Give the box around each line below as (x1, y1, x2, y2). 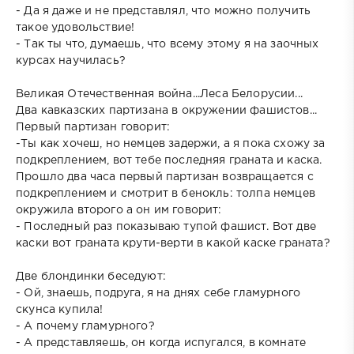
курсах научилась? (16, 55, 126, 66)
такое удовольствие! (16, 22, 135, 32)
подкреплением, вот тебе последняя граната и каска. (16, 155, 322, 165)
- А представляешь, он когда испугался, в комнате (16, 337, 307, 348)
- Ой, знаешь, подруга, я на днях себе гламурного (16, 288, 301, 298)
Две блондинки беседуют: (16, 271, 166, 281)
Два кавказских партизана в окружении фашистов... (16, 105, 318, 115)
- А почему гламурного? (16, 321, 155, 331)
